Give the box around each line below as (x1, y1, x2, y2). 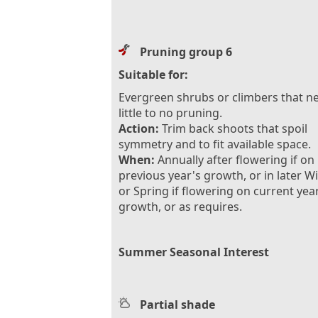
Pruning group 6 (140, 43, 232, 60)
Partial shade (140, 296, 215, 312)
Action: (119, 120, 159, 136)
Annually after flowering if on (155, 151, 314, 168)
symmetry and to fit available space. (119, 136, 311, 152)
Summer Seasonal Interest (119, 243, 269, 260)
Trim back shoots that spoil (159, 120, 307, 136)
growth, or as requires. (119, 198, 242, 214)
